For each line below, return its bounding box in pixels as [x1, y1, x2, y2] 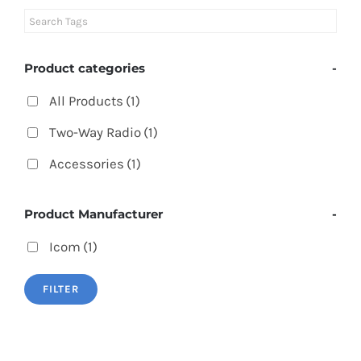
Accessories [49, 155, 124, 172]
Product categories [24, 60, 145, 76]
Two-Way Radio [49, 123, 141, 140]
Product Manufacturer [24, 206, 163, 222]
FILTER [43, 283, 79, 296]
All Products [49, 92, 123, 109]
